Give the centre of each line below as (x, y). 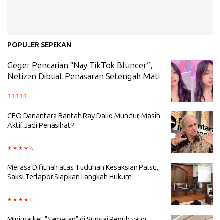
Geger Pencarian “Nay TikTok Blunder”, (80, 65)
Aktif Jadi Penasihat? (41, 125)
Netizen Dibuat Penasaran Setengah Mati (83, 76)
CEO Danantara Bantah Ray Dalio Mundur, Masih (84, 116)
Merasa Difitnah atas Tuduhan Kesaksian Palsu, (83, 167)
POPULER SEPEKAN (39, 45)
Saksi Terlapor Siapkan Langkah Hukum (69, 177)
